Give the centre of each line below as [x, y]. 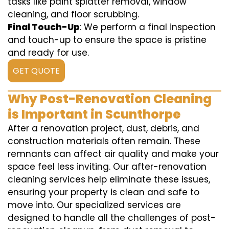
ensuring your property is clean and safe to [104, 192]
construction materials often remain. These [104, 141]
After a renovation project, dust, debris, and [104, 128]
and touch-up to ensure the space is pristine [107, 40]
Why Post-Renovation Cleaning [110, 99]
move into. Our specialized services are [94, 205]
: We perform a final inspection [148, 27]
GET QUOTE [36, 71]
